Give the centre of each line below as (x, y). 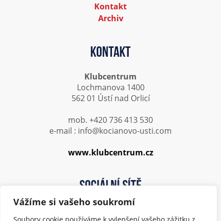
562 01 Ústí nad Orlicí (110, 98)
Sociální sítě (110, 187)
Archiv (110, 18)
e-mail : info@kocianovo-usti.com (110, 131)
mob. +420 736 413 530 (110, 120)
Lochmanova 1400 (110, 87)
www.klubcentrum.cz (110, 152)
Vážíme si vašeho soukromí (74, 202)
